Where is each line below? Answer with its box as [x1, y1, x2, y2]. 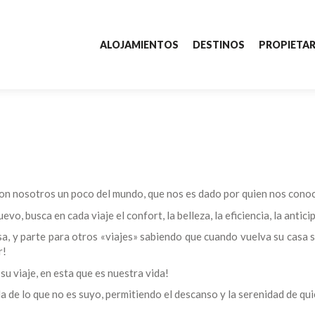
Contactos [110, 197, 205, 222]
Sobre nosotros [86, 163, 229, 188]
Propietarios [100, 129, 215, 155]
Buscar [245, 98, 278, 111]
